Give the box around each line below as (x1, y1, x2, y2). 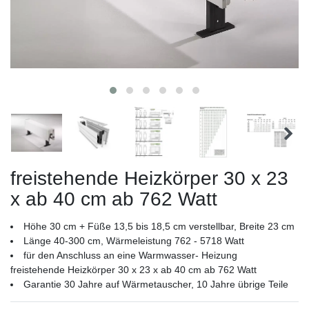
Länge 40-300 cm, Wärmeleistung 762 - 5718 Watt (23, 235, 244, 247)
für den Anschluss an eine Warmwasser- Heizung (23, 250, 237, 261)
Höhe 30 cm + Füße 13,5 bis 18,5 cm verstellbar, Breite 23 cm (23, 221, 295, 232)
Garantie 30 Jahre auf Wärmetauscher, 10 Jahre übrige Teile (23, 279, 288, 290)
